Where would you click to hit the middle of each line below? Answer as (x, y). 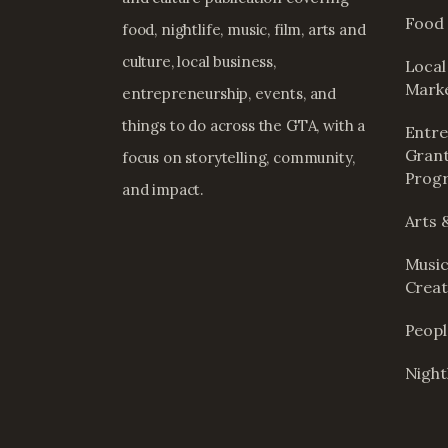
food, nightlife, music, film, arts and (244, 30)
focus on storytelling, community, (238, 158)
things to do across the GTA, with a (244, 126)
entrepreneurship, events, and (229, 94)
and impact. (163, 190)
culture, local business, (199, 62)
